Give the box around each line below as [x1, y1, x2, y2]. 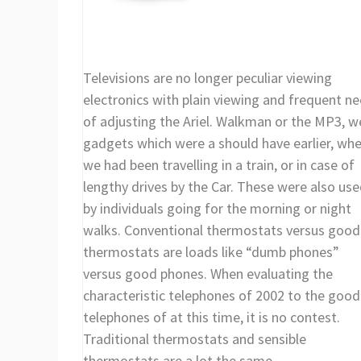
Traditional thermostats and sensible [83, 329, 306, 348]
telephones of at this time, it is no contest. [83, 307, 340, 326]
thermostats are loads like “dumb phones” [83, 242, 339, 261]
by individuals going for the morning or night [83, 198, 351, 218]
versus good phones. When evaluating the [83, 263, 333, 283]
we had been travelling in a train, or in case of [83, 155, 355, 174]
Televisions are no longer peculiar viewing [83, 68, 332, 87]
